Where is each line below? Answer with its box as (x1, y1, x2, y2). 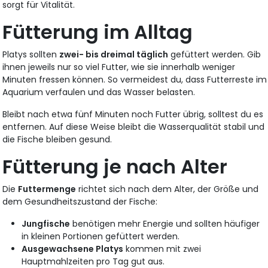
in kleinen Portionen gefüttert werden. (22, 230, 180, 243)
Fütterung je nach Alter (2, 153, 228, 181)
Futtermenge (18, 183, 77, 196)
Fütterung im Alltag (2, 19, 193, 46)
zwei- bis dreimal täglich (59, 48, 169, 61)
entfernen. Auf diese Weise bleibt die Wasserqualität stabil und (2, 121, 265, 133)
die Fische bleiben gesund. (2, 133, 112, 146)
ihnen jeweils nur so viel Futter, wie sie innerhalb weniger (2, 61, 236, 74)
